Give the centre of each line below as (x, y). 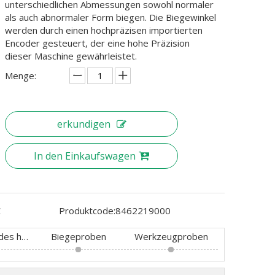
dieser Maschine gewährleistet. (71, 56)
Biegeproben (78, 236)
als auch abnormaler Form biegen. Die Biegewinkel (110, 17)
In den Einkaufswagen (85, 156)
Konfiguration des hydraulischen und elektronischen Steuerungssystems (25, 236)
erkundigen (83, 124)
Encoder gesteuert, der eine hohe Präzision (97, 43)
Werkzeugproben (172, 236)
